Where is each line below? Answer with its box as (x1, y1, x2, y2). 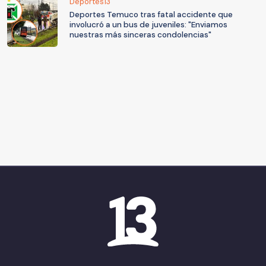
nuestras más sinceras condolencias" (69, 30, 211, 40)
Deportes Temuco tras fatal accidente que (69, 9, 233, 20)
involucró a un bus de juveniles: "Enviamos (69, 20, 227, 30)
